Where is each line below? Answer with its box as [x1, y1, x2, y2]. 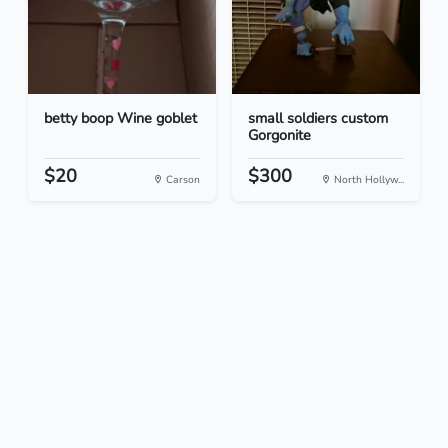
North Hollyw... [331, 172, 404, 188]
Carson [163, 172, 200, 188]
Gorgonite [248, 125, 311, 146]
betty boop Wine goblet [44, 108, 197, 129]
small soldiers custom [248, 108, 388, 129]
